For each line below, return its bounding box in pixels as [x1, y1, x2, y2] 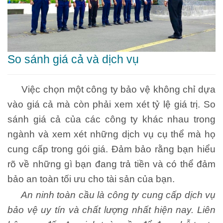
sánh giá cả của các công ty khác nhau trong [7, 114, 216, 125]
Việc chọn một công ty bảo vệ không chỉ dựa [7, 84, 216, 95]
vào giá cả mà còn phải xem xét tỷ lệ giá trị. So [7, 99, 216, 110]
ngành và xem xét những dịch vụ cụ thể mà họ [7, 129, 216, 140]
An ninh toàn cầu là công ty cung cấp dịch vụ [7, 189, 216, 200]
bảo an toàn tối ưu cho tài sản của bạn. [7, 174, 175, 185]
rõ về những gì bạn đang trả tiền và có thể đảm [7, 159, 216, 170]
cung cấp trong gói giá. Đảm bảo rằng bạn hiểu [7, 144, 216, 155]
